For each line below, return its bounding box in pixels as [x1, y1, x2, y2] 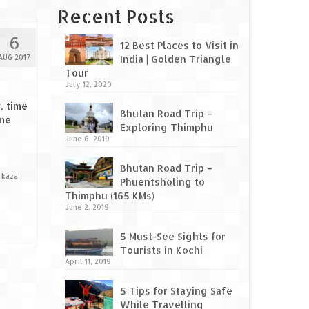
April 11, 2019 [64, 257, 111, 266]
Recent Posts [57, 5, 175, 28]
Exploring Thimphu [119, 121, 213, 134]
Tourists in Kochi [119, 244, 203, 257]
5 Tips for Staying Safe [119, 285, 232, 297]
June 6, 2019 [64, 134, 110, 143]
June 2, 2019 [64, 203, 109, 212]
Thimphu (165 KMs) [64, 190, 154, 202]
